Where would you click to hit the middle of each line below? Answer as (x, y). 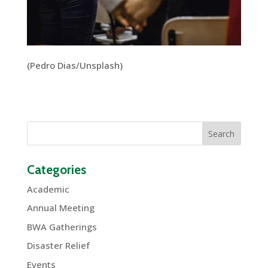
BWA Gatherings (62, 226)
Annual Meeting (60, 208)
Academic (48, 189)
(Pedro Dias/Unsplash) (74, 65)
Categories (56, 169)
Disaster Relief (58, 246)
